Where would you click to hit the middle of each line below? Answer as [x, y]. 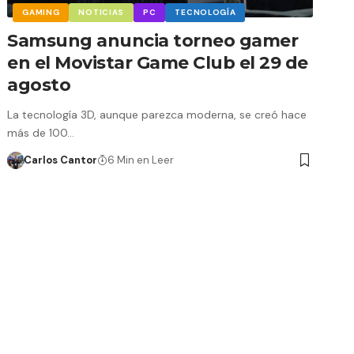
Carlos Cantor [60, 160]
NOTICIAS [102, 12]
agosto [39, 85]
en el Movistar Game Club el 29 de [158, 62]
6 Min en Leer [140, 160]
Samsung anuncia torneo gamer [153, 40]
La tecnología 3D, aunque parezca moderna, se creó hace [157, 114]
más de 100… [41, 132]
